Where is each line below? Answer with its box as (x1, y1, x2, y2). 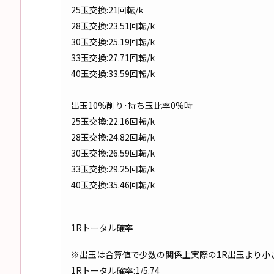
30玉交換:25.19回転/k (71, 35, 155, 48)
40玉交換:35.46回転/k (71, 178, 155, 191)
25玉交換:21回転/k (71, 3, 143, 16)
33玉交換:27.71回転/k (71, 51, 155, 64)
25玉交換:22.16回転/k (71, 114, 155, 127)
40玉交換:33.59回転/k (71, 67, 155, 80)
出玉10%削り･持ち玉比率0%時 (71, 98, 193, 111)
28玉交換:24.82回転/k (71, 130, 155, 143)
